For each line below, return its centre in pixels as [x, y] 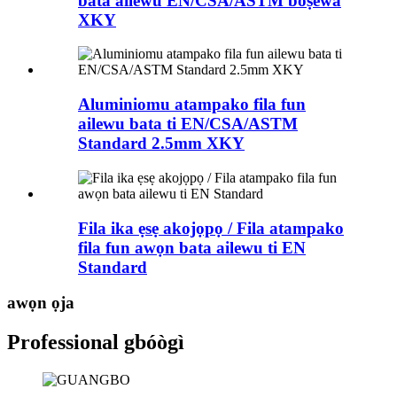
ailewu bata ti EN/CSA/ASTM [188, 124]
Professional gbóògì [96, 343]
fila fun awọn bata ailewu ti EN [192, 247]
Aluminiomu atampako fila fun [192, 105]
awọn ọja [41, 303]
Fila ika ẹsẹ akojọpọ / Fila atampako [211, 228]
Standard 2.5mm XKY [161, 144]
